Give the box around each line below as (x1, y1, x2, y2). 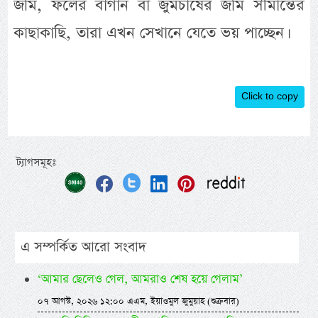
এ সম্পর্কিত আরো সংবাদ (20, 237, 146, 257)
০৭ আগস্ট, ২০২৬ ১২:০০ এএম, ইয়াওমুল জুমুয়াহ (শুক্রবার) (37, 295, 239, 307)
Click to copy (241, 91, 298, 103)
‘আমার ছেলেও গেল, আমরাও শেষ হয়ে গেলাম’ (37, 270, 243, 287)
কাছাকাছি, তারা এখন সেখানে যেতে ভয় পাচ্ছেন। (13, 22, 287, 45)
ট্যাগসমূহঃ (16, 155, 57, 170)
